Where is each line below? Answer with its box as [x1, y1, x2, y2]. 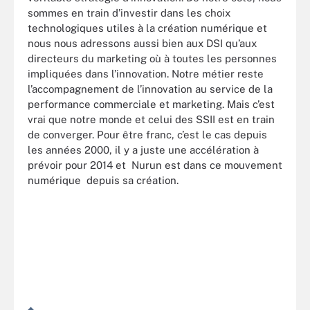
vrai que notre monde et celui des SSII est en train [28, 113, 275, 125]
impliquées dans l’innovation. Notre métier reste [28, 67, 264, 80]
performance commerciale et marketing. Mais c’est [28, 98, 275, 110]
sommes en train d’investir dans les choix [28, 6, 230, 19]
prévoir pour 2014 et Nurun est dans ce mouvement [28, 158, 282, 171]
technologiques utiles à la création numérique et [28, 21, 267, 34]
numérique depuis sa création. [28, 174, 179, 186]
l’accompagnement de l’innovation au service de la [28, 82, 273, 95]
